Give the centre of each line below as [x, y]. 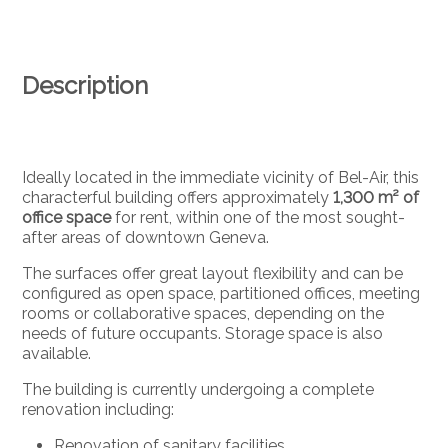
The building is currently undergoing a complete [198, 389]
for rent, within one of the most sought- [258, 217]
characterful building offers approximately [178, 197]
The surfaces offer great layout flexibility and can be [213, 273]
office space [67, 217]
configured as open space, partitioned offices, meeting [221, 293]
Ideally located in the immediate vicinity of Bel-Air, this [221, 177]
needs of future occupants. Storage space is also [203, 333]
